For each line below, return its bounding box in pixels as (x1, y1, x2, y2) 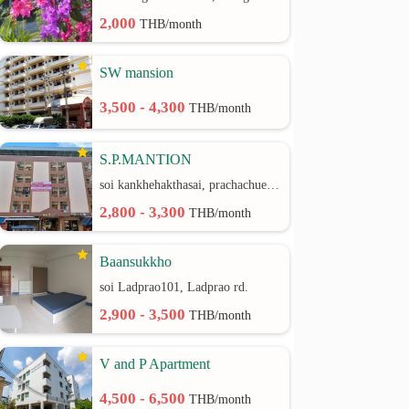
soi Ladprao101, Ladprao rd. (100, 280, 249, 294)
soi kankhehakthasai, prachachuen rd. (267, 178, 280, 192)
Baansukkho (100, 254, 173, 269)
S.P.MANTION (100, 152, 193, 167)
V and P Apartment (100, 356, 211, 372)
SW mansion (100, 65, 174, 80)
